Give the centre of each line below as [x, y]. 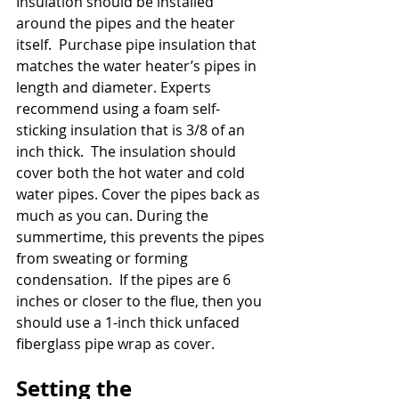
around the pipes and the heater [127, 24]
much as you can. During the [114, 216]
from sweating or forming [104, 259]
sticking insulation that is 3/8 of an [132, 130]
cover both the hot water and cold [132, 173]
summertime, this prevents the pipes [142, 237]
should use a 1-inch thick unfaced [130, 323]
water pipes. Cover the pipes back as [140, 195]
